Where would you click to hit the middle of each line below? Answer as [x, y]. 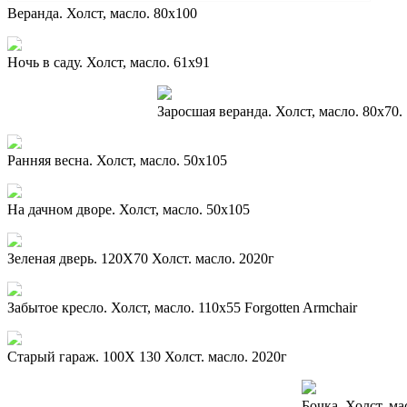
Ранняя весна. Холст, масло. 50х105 [117, 160]
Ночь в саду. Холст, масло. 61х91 [109, 62]
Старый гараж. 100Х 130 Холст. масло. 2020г [147, 356]
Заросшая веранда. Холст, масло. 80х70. [279, 111]
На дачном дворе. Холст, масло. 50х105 [129, 209]
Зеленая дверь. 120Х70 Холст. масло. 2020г [141, 258]
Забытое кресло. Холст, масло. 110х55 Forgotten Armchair [182, 307]
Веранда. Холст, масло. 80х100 [102, 13]
